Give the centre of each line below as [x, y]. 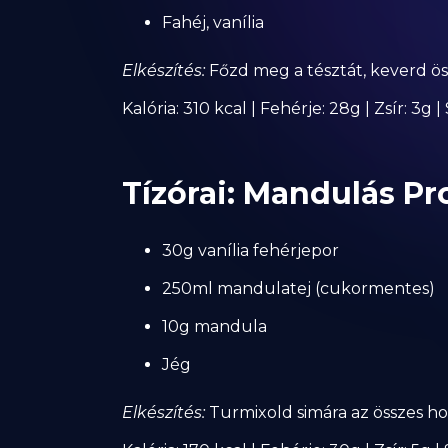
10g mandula [214, 326]
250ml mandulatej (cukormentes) [298, 288]
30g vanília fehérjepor [250, 250]
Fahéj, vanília [213, 22]
